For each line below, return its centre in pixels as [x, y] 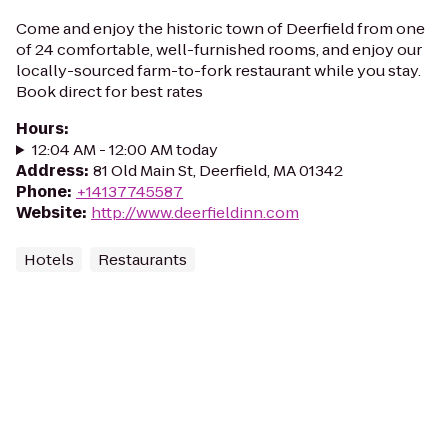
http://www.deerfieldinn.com [195, 212]
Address [50, 170]
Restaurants [142, 259]
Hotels [49, 259]
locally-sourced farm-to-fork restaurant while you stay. [218, 70]
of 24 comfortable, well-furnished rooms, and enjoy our [219, 49]
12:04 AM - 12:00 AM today [124, 149]
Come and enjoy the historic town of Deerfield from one [220, 28]
